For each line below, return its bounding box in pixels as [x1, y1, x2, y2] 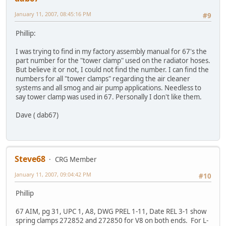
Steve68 [15, 153, 45, 165]
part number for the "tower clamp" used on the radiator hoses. [16, 55, 210, 65]
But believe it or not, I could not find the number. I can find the [16, 65, 209, 74]
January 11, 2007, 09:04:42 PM [15, 171, 91, 179]
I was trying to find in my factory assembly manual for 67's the [16, 46, 207, 56]
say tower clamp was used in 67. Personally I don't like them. [16, 92, 202, 101]
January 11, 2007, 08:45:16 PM [15, 10, 91, 18]
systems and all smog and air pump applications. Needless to [16, 83, 201, 92]
